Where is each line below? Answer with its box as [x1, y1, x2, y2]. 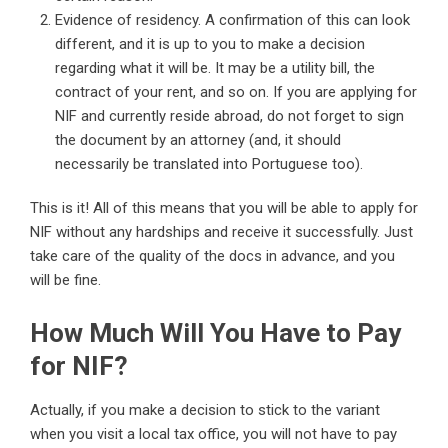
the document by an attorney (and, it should [55, 131, 341, 150]
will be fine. [30, 271, 101, 290]
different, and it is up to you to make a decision [55, 35, 365, 54]
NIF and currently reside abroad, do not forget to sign [55, 107, 404, 126]
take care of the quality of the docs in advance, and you [30, 247, 395, 266]
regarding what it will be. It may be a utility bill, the [55, 59, 375, 78]
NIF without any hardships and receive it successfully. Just [30, 223, 413, 242]
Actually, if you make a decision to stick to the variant [30, 401, 380, 420]
